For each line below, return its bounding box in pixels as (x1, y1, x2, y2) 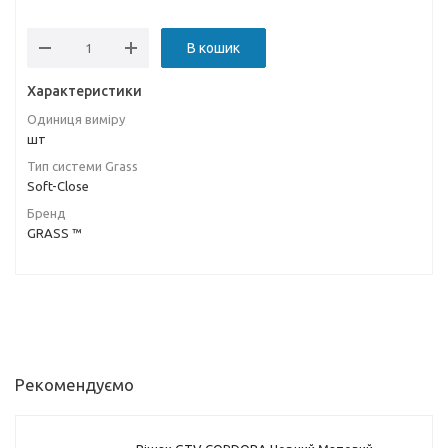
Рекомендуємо (15, 375, 134, 394)
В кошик (187, 40, 240, 56)
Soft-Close (27, 179, 89, 193)
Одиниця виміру (27, 112, 125, 126)
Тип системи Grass (27, 159, 138, 173)
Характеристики (27, 83, 142, 99)
